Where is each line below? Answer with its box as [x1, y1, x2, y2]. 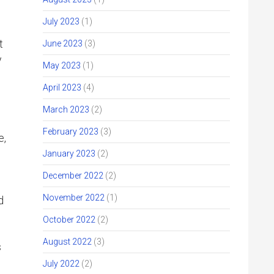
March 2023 [43, 105, 89, 114]
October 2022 [43, 215, 95, 224]
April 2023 [43, 83, 81, 92]
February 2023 [43, 127, 98, 136]
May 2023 [43, 61, 81, 70]
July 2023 [43, 17, 80, 26]
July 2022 [43, 259, 80, 268]
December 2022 [43, 171, 103, 180]
